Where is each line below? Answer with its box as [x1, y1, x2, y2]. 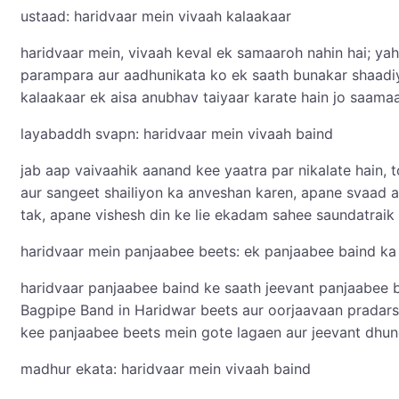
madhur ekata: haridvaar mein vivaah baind [20, 360, 311, 379]
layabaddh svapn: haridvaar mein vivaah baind [20, 125, 333, 143]
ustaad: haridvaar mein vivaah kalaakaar [20, 7, 291, 26]
